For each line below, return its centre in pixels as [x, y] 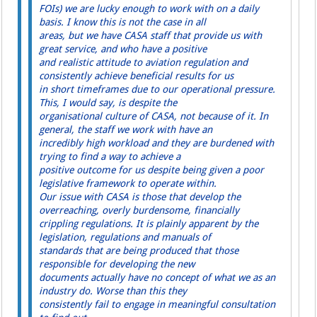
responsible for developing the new [117, 264]
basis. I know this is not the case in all [123, 22]
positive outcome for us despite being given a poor [152, 170]
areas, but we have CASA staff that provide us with [151, 36]
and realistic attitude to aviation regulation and [144, 63]
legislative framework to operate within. [128, 184]
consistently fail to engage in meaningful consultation [157, 305]
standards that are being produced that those [139, 251]
